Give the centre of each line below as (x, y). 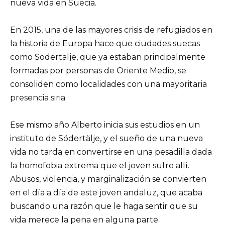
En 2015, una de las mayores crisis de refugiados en (111, 30)
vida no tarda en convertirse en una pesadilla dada (111, 152)
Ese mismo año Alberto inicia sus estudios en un (105, 125)
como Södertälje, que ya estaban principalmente (108, 57)
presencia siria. (38, 97)
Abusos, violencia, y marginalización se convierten (108, 179)
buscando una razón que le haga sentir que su (104, 206)
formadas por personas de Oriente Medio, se (98, 70)
